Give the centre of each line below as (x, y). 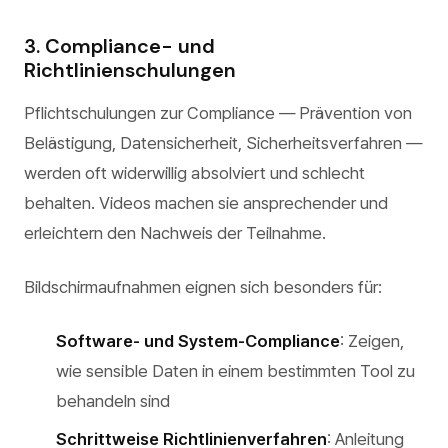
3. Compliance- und (119, 46)
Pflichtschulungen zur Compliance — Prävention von (218, 113)
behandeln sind (113, 401)
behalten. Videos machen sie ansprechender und (206, 203)
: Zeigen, (372, 341)
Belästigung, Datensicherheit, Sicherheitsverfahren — (223, 143)
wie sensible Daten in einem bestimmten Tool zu (235, 371)
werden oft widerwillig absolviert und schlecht (194, 173)
